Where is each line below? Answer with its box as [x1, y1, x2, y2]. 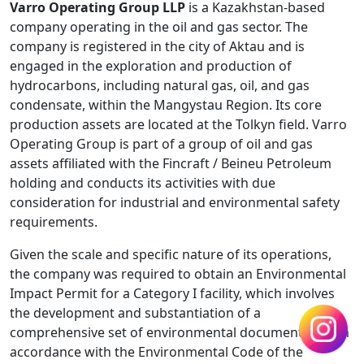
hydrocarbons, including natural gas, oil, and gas [10, 76, 310, 95]
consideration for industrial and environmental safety [10, 193, 340, 212]
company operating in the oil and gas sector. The [10, 18, 308, 37]
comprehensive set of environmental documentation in [10, 323, 349, 342]
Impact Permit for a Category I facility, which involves [10, 284, 335, 303]
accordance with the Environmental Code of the [10, 343, 303, 362]
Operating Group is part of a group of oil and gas [10, 135, 313, 154]
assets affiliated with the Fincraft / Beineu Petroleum [10, 154, 331, 173]
